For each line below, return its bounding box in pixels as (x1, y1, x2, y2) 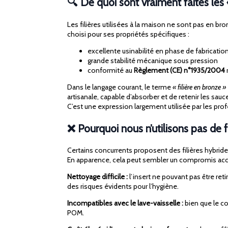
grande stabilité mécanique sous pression (88, 55, 218, 65)
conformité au (88, 65, 134, 75)
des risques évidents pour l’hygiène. (67, 182, 179, 191)
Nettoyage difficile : (67, 172, 128, 182)
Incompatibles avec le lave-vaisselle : (67, 198, 183, 208)
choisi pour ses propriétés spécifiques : (67, 29, 189, 39)
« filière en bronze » (173, 82, 226, 92)
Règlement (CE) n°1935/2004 (134, 65, 225, 75)
